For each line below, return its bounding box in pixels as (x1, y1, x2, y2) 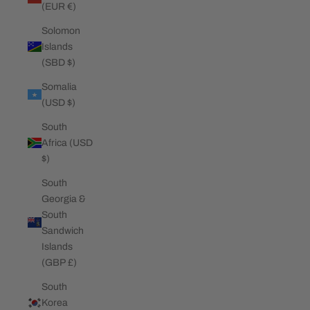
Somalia (42, 81, 77, 92)
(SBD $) (42, 57, 75, 68)
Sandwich (42, 225, 84, 236)
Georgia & (42, 193, 86, 204)
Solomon (42, 25, 80, 36)
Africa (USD (42, 137, 93, 148)
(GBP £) (42, 257, 77, 268)
